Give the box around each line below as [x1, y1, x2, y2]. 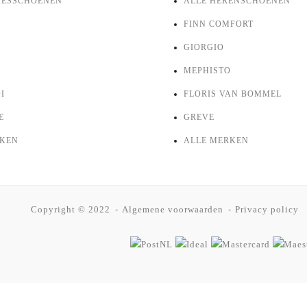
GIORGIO [184, 42, 224, 53]
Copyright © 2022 [30, 204, 110, 215]
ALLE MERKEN [184, 136, 249, 146]
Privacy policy [234, 204, 299, 215]
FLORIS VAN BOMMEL [184, 89, 282, 99]
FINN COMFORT [184, 19, 254, 29]
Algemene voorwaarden [121, 204, 223, 215]
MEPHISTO [184, 66, 231, 76]
